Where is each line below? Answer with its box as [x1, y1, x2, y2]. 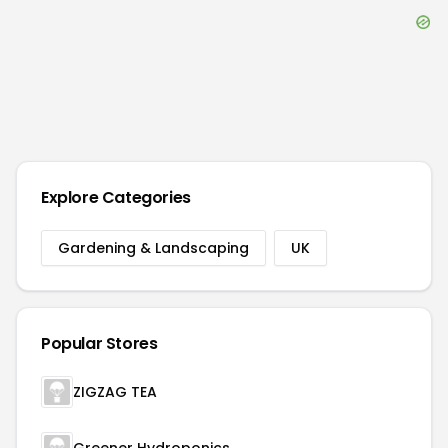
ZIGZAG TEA [73, 382, 157, 402]
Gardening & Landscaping [58, 238, 249, 258]
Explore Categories [41, 186, 191, 209]
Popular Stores [41, 332, 158, 355]
